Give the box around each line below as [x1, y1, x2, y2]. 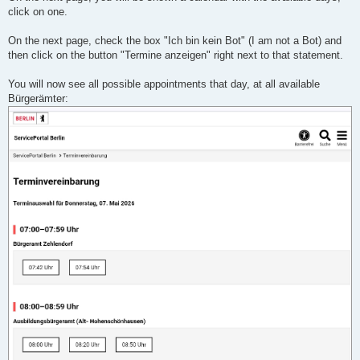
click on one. [8, 5, 67, 18]
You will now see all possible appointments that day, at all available [8, 77, 320, 90]
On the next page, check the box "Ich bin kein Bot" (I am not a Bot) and [8, 34, 342, 47]
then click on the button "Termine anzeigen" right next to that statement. [8, 48, 343, 61]
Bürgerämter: [8, 92, 68, 104]
